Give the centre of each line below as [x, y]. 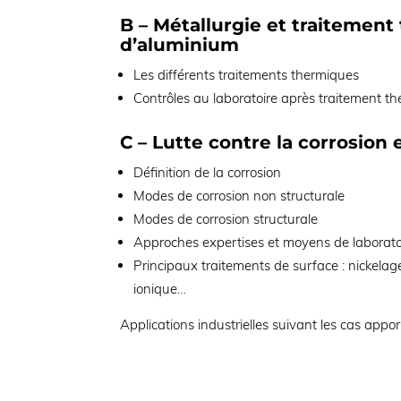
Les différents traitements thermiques [247, 75]
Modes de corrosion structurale [226, 219]
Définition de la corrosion [208, 173]
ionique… [160, 289]
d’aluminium [180, 45]
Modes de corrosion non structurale [239, 196]
